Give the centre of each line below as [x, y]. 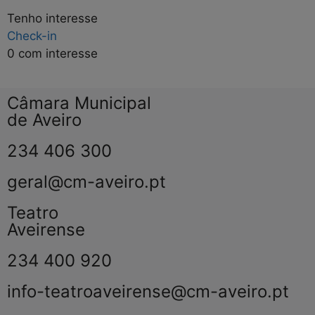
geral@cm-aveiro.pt [86, 181]
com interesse [56, 54]
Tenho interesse [52, 19]
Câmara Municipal [79, 103]
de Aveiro [44, 120]
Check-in [32, 36]
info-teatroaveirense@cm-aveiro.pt [148, 291]
